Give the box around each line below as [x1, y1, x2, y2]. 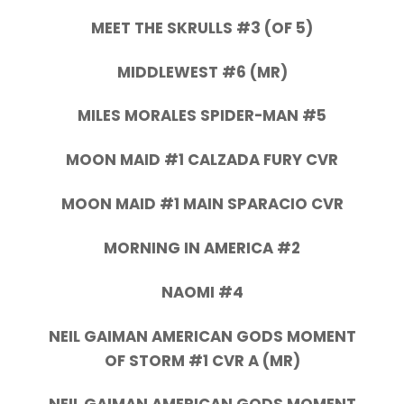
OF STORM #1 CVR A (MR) [104, 349, 300, 372]
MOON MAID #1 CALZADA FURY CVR [66, 149, 338, 171]
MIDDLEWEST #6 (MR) [116, 60, 288, 83]
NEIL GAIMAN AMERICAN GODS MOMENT [48, 325, 356, 347]
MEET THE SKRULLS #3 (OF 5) [91, 16, 313, 39]
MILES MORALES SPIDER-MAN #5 [78, 105, 326, 127]
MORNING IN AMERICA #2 [104, 236, 300, 259]
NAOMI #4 [161, 280, 243, 303]
